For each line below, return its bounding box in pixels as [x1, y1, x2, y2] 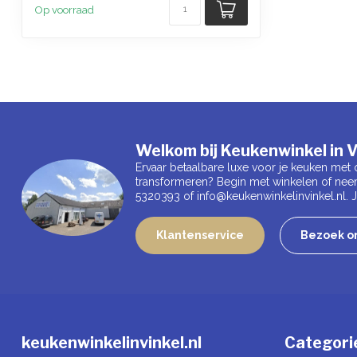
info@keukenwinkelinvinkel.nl [197, 189, 346, 202]
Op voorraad [34, 2, 94, 16]
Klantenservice [156, 228, 244, 241]
